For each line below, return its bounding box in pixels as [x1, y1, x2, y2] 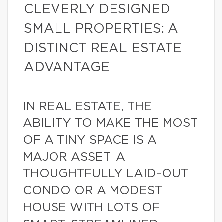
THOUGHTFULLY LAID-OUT [23, 168, 188, 180]
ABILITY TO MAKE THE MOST [23, 117, 198, 129]
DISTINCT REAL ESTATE [24, 42, 182, 55]
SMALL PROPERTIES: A [24, 22, 178, 35]
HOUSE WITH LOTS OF [23, 202, 160, 214]
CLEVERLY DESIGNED [24, 3, 170, 16]
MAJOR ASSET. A [23, 151, 125, 163]
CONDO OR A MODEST [23, 185, 162, 197]
